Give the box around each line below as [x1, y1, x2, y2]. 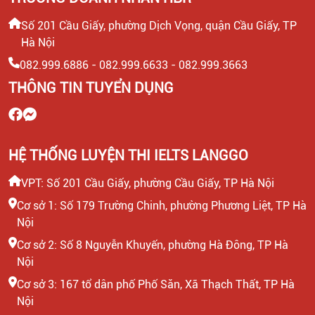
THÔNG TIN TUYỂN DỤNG [8, 79, 174, 96]
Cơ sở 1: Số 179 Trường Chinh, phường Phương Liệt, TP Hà [17, 199, 307, 212]
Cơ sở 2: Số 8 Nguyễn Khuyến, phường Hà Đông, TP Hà [17, 238, 288, 252]
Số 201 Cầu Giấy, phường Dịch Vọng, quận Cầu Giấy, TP [21, 19, 297, 32]
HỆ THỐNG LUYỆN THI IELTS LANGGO [8, 147, 248, 164]
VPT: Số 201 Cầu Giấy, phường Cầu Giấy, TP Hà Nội [21, 176, 274, 190]
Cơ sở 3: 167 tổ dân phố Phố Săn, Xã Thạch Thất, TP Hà [17, 278, 295, 291]
